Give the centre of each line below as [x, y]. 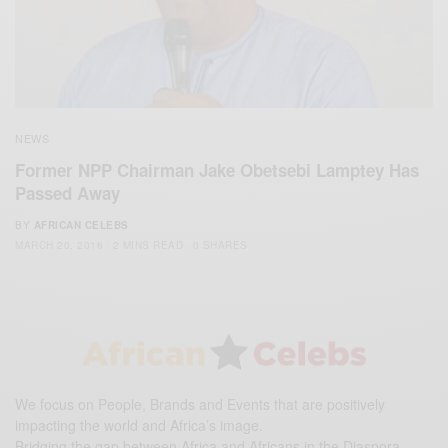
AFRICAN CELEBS [81, 224]
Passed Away [67, 192]
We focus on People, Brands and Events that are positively [200, 404]
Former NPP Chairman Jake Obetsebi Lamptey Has [217, 169]
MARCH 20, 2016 [59, 244]
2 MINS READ [147, 244]
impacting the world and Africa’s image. [139, 425]
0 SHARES [220, 244]
